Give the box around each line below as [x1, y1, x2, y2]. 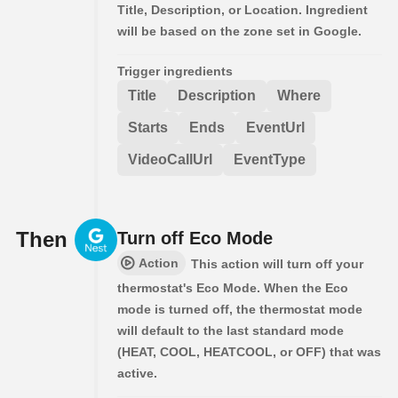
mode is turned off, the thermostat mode [117, 301, 362, 316]
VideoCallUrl [128, 151, 212, 167]
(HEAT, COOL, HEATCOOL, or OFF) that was [117, 344, 381, 359]
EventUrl [246, 119, 305, 135]
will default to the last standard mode [117, 322, 344, 338]
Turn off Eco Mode [117, 227, 273, 248]
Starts [128, 119, 168, 135]
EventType [234, 151, 306, 167]
